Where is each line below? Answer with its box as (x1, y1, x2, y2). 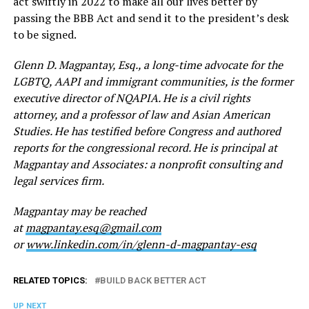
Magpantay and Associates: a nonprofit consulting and (12, 157, 282, 172)
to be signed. (12, 27, 79, 43)
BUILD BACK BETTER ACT (99, 275, 206, 286)
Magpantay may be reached (12, 203, 146, 219)
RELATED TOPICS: (12, 275, 88, 286)
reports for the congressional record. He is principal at (12, 140, 277, 156)
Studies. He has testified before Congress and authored (12, 123, 281, 139)
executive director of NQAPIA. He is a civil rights (12, 90, 250, 106)
